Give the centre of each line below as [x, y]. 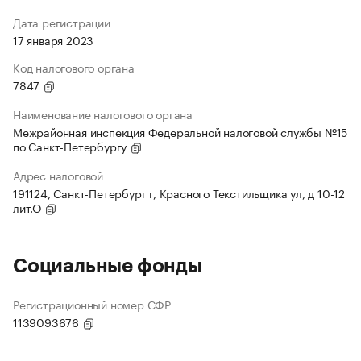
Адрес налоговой [58, 175]
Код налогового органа [74, 67]
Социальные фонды [108, 266]
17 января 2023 [54, 40]
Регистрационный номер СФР [92, 304]
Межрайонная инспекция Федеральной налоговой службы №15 [180, 132]
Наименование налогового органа [103, 114]
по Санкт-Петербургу [72, 146]
